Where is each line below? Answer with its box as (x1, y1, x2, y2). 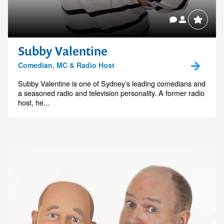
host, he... (18, 97, 49, 108)
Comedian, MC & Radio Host (18, 60, 114, 70)
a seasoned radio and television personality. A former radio (18, 87, 204, 98)
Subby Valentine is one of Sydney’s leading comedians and (18, 78, 205, 89)
